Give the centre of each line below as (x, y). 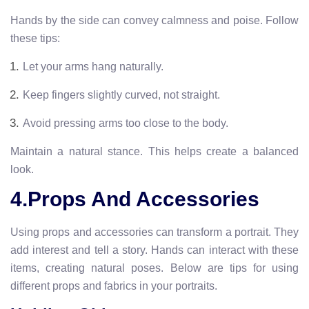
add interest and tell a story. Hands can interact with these (154, 250)
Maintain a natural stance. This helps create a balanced (154, 151)
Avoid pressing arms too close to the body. (126, 123)
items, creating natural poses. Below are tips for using (154, 268)
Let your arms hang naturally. (93, 66)
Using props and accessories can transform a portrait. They (154, 232)
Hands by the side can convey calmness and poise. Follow (154, 20)
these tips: (35, 38)
